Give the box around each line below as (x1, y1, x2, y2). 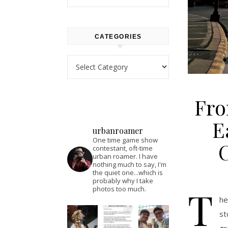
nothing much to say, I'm (93, 160, 166, 169)
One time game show (93, 135, 158, 145)
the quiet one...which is (93, 168, 163, 177)
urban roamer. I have (93, 152, 158, 161)
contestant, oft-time (93, 144, 153, 153)
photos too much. (93, 184, 146, 193)
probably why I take (93, 176, 153, 185)
